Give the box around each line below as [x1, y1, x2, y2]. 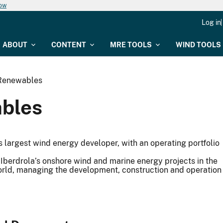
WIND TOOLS [176, 41, 221, 49]
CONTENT [51, 41, 86, 49]
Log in [202, 18, 221, 26]
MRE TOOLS [110, 41, 152, 49]
